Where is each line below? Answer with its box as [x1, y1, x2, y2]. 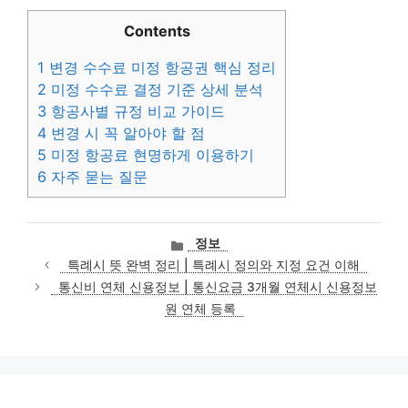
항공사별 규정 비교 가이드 [46, 102, 225, 121]
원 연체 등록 [165, 301, 236, 317]
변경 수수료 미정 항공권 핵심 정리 [45, 58, 276, 77]
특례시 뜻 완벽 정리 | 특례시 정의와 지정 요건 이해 [67, 258, 361, 273]
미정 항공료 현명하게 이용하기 [46, 146, 254, 165]
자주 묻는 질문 [46, 168, 148, 187]
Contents [123, 22, 190, 41]
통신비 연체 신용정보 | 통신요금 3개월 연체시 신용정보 [57, 280, 377, 295]
